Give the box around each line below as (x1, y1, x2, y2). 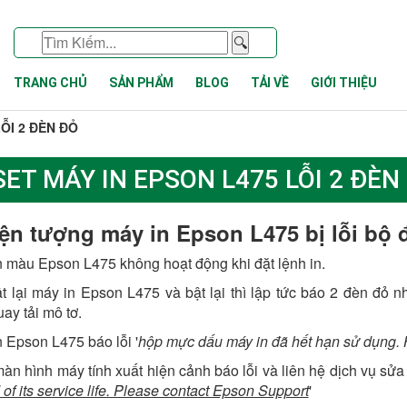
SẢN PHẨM (109, 75, 174, 90)
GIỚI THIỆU (311, 75, 377, 90)
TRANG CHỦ (14, 75, 87, 90)
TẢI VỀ (251, 75, 289, 90)
